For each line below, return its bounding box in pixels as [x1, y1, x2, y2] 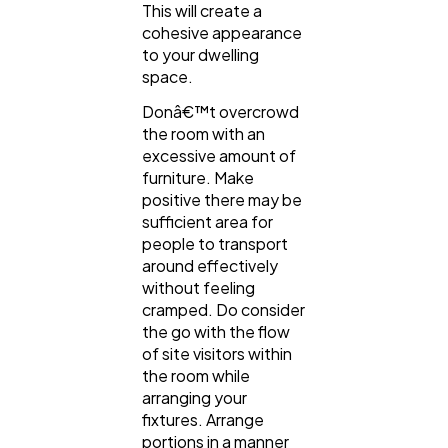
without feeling [142, 277, 255, 299]
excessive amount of [142, 145, 296, 167]
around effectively [142, 255, 278, 277]
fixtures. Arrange [142, 409, 264, 431]
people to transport [142, 233, 288, 255]
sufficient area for [142, 211, 273, 233]
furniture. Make [142, 167, 254, 189]
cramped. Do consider [142, 299, 305, 321]
